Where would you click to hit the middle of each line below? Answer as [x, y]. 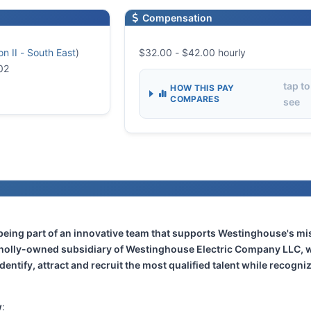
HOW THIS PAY [202, 88]
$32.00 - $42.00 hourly [194, 53]
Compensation [177, 18]
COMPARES [195, 99]
